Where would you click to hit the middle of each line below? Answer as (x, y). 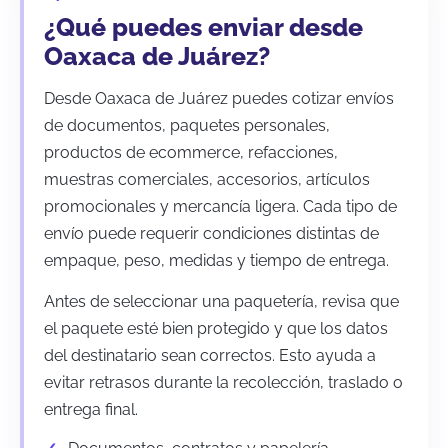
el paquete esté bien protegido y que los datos (216, 328)
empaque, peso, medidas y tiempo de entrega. (216, 260)
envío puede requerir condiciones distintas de (211, 233)
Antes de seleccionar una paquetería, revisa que (221, 301)
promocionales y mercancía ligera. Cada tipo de (220, 206)
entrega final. (91, 409)
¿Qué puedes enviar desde (203, 26)
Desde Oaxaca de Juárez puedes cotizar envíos (219, 98)
